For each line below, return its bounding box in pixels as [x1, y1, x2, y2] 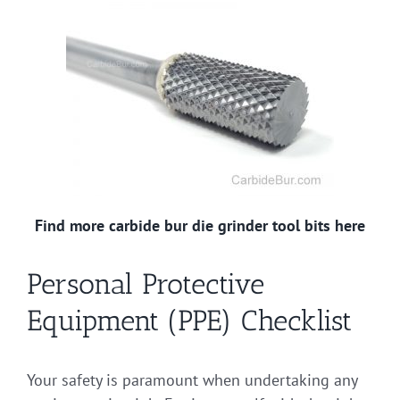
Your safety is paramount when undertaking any [27, 369, 357, 390]
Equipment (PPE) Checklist [27, 303, 352, 337]
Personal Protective [27, 266, 264, 301]
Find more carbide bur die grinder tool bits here [35, 214, 365, 236]
